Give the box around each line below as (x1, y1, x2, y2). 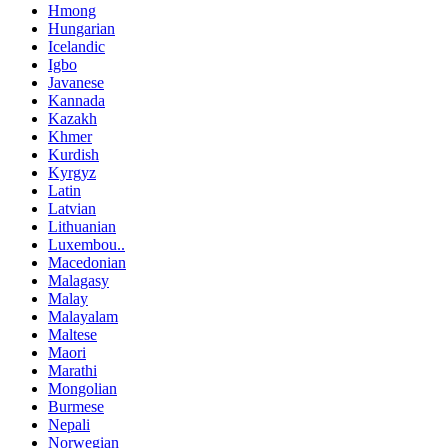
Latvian (48, 200, 96, 218)
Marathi (48, 362, 97, 380)
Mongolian (48, 380, 117, 398)
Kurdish (48, 146, 99, 164)
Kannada (48, 92, 105, 110)
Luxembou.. (48, 236, 125, 254)
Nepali (48, 416, 90, 434)
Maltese (48, 326, 97, 344)
